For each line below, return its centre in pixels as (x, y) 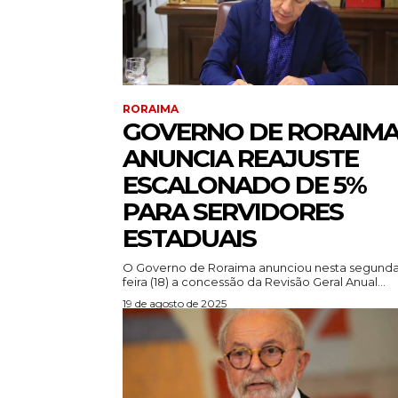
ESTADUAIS (189, 239)
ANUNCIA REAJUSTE (240, 159)
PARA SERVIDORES (233, 212)
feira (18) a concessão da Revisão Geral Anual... (254, 282)
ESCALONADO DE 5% (244, 185)
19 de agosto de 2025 (175, 304)
